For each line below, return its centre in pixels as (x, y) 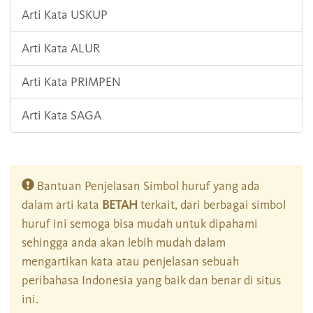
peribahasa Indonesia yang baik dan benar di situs (151, 281)
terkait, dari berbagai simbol (212, 205)
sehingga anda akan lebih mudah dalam (124, 243)
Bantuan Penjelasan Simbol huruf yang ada (147, 186)
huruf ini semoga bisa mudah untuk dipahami (140, 224)
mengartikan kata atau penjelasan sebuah (130, 262)
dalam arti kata (62, 205)
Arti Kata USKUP (65, 15)
